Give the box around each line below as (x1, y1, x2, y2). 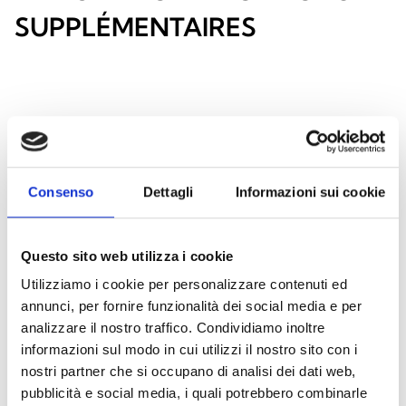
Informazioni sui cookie (235, 183, 385, 199)
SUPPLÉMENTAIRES (14, 10, 256, 43)
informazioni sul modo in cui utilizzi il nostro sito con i (21, 342, 357, 358)
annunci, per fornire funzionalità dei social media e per (21, 298, 362, 314)
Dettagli (143, 183, 193, 199)
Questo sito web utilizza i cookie (21, 247, 234, 264)
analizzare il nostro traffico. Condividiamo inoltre (21, 320, 325, 336)
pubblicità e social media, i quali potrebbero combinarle (21, 385, 367, 401)
